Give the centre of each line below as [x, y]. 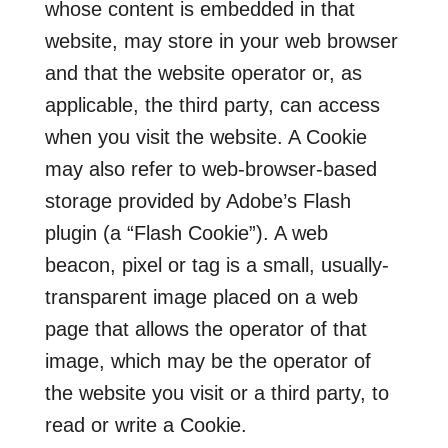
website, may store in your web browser [221, 40]
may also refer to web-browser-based [210, 168]
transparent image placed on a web [201, 296]
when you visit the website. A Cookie [205, 136]
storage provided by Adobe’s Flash [197, 200]
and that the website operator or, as [203, 72]
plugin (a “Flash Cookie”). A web [186, 232]
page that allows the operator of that [205, 328]
